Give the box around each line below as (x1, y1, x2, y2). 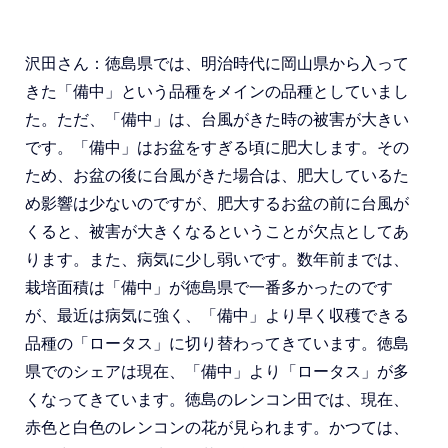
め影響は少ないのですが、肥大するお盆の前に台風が (25, 195, 409, 212)
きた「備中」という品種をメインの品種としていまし (25, 83, 409, 100)
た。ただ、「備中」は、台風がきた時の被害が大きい (25, 111, 409, 128)
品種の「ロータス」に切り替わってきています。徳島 (25, 335, 409, 352)
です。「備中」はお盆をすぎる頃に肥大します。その (25, 139, 409, 156)
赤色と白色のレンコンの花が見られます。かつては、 (25, 419, 409, 436)
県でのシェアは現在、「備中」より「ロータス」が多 (25, 363, 409, 380)
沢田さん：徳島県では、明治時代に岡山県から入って (25, 55, 409, 72)
